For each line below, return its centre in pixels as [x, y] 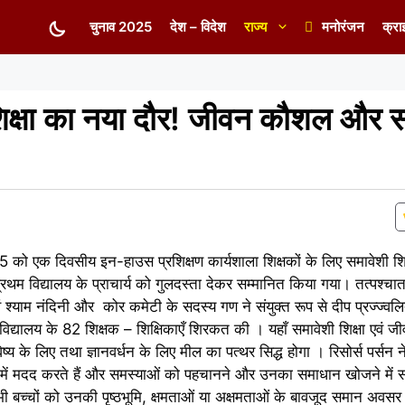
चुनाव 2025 [121, 27]
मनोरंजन [343, 27]
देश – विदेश [198, 27]
